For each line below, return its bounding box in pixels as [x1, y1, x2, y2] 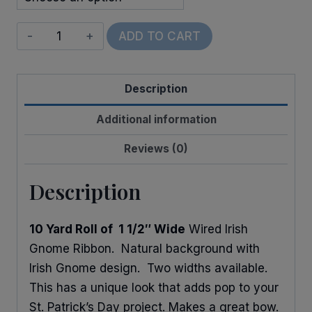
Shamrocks [45, 45, 108, 59]
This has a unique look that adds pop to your [29, 281, 279, 295]
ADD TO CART [118, 29, 201, 44]
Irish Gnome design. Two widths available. [29, 261, 267, 276]
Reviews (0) [124, 142, 188, 156]
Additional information [95, 113, 217, 127]
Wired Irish [185, 222, 248, 237]
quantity [45, 103, 91, 118]
